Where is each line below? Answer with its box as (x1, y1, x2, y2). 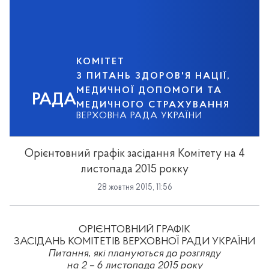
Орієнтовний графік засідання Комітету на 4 (24, 148, 245, 160)
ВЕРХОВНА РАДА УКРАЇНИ (76, 111, 203, 121)
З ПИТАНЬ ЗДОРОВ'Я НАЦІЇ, (76, 71, 231, 81)
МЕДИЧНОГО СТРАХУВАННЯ (76, 100, 231, 110)
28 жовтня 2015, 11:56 (97, 183, 172, 192)
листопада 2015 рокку (80, 164, 189, 175)
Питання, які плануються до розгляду (48, 247, 221, 259)
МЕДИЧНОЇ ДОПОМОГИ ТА (76, 86, 223, 95)
